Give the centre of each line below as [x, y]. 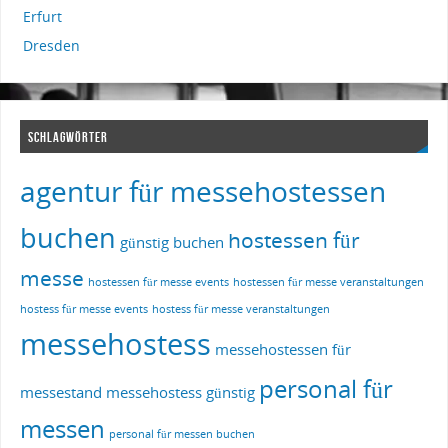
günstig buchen [171, 241]
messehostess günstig [180, 391]
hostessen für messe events [158, 281]
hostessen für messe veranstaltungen [328, 281]
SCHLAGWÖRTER [68, 136]
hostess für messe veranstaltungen [240, 308]
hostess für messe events [83, 308]
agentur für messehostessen [202, 190]
